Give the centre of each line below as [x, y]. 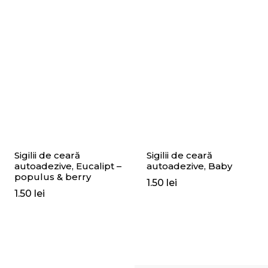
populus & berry [53, 177]
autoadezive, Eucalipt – [68, 166]
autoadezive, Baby [189, 166]
